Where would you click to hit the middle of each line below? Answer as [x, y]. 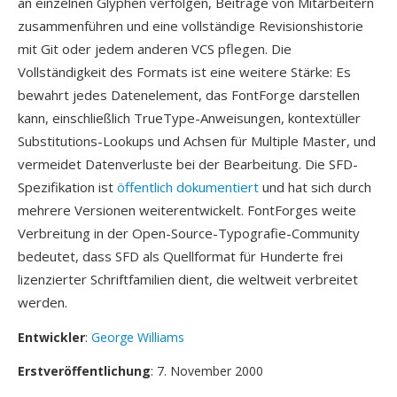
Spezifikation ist [67, 187]
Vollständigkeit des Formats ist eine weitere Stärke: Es [184, 72]
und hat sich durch [315, 187]
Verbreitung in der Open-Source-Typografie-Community [189, 233]
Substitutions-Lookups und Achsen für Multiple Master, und [197, 141]
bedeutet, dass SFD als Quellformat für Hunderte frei [180, 256]
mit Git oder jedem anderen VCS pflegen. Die [155, 49]
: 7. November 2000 [207, 371]
